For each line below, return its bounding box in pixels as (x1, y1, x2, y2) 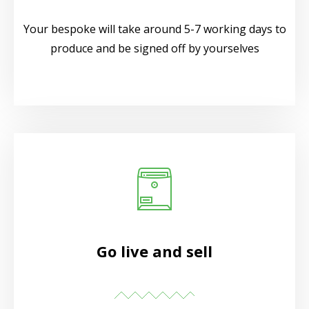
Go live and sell (97, 240, 212, 261)
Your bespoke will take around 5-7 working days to (23, 21, 286, 37)
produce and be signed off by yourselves (50, 40, 259, 56)
